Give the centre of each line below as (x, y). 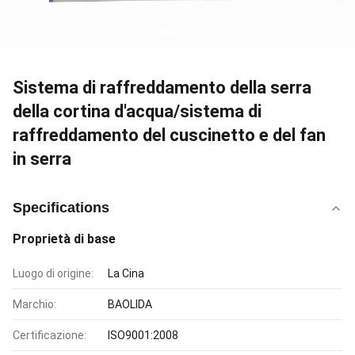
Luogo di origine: (53, 273)
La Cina (126, 273)
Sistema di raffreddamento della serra (162, 88)
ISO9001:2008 (143, 335)
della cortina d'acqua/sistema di (137, 111)
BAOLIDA (130, 304)
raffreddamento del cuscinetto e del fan (169, 135)
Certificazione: (50, 335)
